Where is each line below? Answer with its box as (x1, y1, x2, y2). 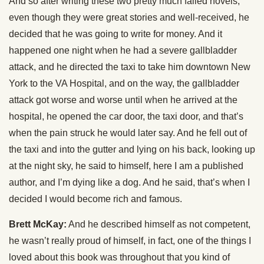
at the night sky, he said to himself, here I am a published (9, 161, 243, 171)
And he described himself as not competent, (67, 219, 250, 229)
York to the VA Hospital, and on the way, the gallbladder (9, 78, 239, 88)
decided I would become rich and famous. (9, 194, 182, 204)
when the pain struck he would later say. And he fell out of (9, 128, 247, 138)
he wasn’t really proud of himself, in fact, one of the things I (9, 236, 251, 246)
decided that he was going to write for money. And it (9, 29, 222, 39)
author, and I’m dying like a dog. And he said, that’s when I (9, 177, 250, 187)
